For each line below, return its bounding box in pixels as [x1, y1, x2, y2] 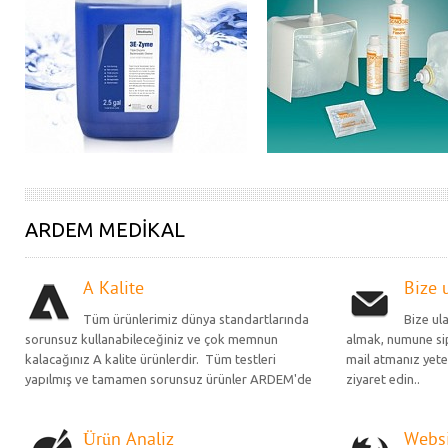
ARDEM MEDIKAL [25, 218, 185, 241]
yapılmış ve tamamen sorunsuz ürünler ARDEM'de [25, 372, 312, 386]
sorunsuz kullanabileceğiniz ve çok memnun [25, 332, 278, 346]
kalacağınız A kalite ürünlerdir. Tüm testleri [25, 352, 276, 366]
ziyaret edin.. [346, 372, 421, 386]
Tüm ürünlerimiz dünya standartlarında [83, 312, 309, 326]
